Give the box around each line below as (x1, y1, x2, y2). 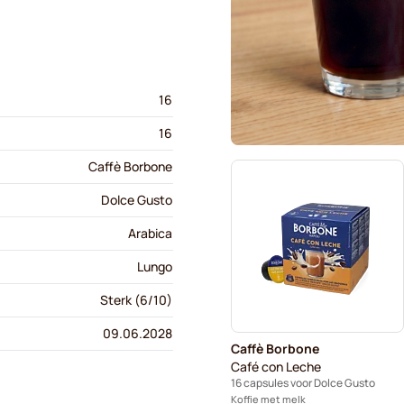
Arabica (128, 225, 172, 242)
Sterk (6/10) (100, 291, 172, 308)
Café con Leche (231, 357, 321, 375)
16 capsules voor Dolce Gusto (231, 374, 375, 390)
